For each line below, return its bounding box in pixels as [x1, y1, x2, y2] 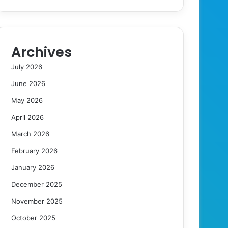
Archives [11, 42, 72, 62]
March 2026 [11, 129, 50, 138]
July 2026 [11, 62, 43, 71]
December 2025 [11, 180, 63, 188]
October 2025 [11, 213, 56, 222]
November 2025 [11, 196, 63, 205]
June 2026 [11, 79, 46, 88]
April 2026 [11, 112, 44, 121]
